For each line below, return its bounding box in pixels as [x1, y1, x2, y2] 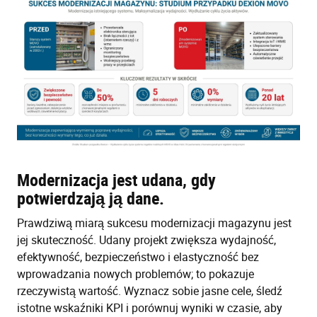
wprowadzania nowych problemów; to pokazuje [17, 266, 254, 282]
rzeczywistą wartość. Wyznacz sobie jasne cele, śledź [17, 283, 282, 299]
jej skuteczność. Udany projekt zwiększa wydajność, [17, 232, 276, 248]
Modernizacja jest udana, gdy [17, 168, 216, 192]
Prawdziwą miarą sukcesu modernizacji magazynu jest [17, 215, 292, 231]
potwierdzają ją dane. [17, 187, 164, 210]
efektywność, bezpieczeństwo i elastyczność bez [17, 249, 259, 265]
